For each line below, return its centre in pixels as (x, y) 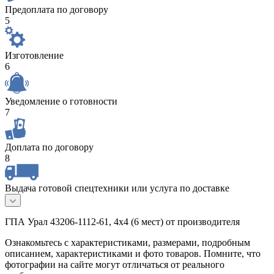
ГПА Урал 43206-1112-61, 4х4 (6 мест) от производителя (122, 222)
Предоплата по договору (57, 10)
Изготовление (34, 56)
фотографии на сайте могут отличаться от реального (115, 265)
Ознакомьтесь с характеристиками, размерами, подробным (128, 243)
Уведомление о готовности (61, 102)
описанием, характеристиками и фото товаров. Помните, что (133, 254)
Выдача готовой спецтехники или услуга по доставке (117, 188)
